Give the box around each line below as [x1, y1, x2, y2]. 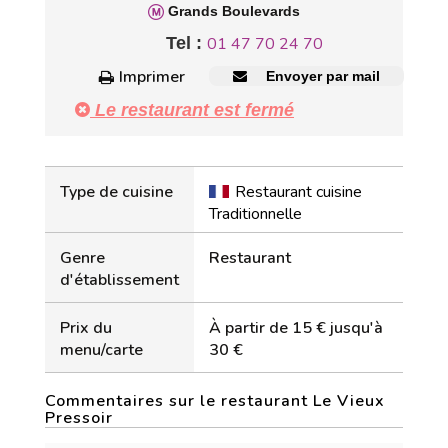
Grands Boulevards [164, 3, 300, 19]
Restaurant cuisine [235, 181, 362, 203]
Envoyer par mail [261, 68, 380, 84]
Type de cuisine [60, 181, 173, 203]
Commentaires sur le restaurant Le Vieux [45, 390, 385, 412]
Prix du [60, 317, 112, 339]
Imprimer [119, 66, 185, 88]
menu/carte [60, 339, 143, 361]
